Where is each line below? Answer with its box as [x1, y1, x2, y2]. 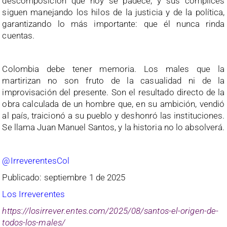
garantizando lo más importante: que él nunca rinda [2, 18, 225, 29]
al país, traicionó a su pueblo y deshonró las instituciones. [2, 110, 225, 121]
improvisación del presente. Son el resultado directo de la [2, 87, 225, 97]
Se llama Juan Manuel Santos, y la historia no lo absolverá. [2, 122, 225, 132]
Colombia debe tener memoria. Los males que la [2, 63, 225, 74]
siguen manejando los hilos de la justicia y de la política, [2, 7, 225, 17]
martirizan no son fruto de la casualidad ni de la [2, 75, 225, 86]
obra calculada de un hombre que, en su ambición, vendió [2, 98, 225, 109]
